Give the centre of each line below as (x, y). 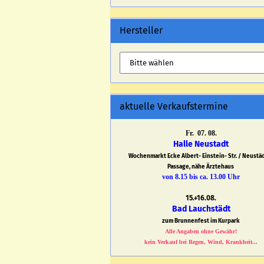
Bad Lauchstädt (201, 209)
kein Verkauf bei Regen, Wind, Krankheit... (201, 242)
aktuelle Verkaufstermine (174, 106)
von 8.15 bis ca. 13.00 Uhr (201, 177)
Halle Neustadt (201, 144)
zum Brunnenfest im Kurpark (201, 221)
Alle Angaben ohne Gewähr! (201, 231)
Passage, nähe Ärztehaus (201, 167)
